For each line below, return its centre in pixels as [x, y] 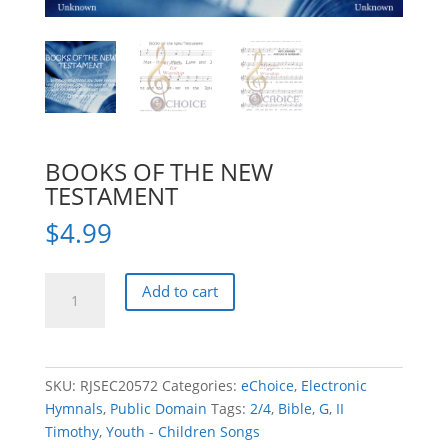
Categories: [201, 385]
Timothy [71, 431]
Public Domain [158, 408]
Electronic [333, 385]
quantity [71, 398]
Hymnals [73, 408]
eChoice [267, 385]
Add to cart [179, 291]
